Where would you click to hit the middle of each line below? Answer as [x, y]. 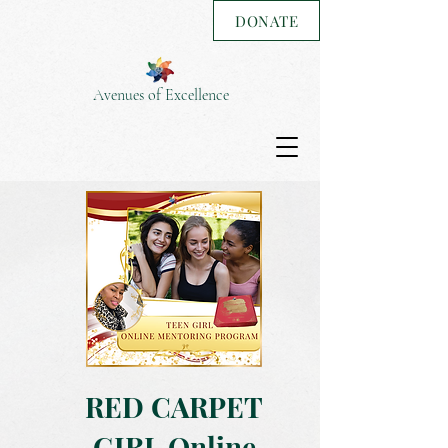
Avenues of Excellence [160, 95]
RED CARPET [174, 406]
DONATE [266, 20]
